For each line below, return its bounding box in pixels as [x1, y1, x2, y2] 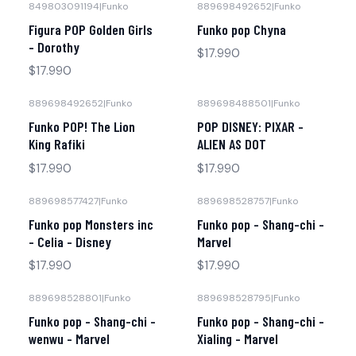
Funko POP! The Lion [29, 118, 135, 136]
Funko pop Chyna [197, 20, 286, 38]
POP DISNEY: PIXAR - [197, 118, 304, 136]
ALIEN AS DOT [197, 135, 266, 153]
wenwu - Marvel [29, 330, 110, 348]
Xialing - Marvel [197, 330, 278, 348]
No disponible [37, 304, 99, 315]
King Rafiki [29, 135, 85, 153]
